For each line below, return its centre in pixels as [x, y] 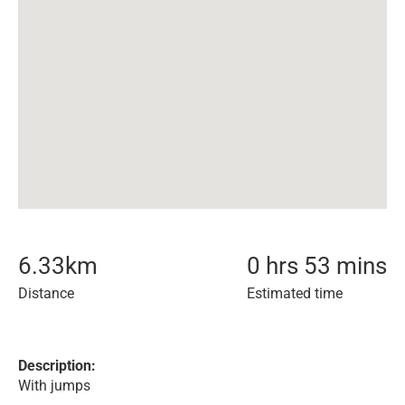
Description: [57, 366]
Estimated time [295, 293]
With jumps [54, 386]
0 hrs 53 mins [317, 266]
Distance [46, 293]
